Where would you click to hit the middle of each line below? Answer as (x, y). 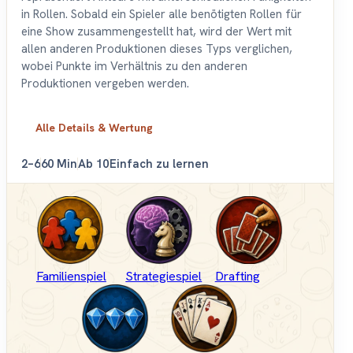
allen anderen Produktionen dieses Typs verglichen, (157, 49)
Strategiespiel (164, 277)
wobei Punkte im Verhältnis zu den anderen (134, 67)
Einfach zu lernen (159, 164)
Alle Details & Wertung (94, 128)
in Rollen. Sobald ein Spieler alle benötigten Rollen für (162, 15)
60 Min (59, 164)
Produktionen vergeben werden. (105, 84)
